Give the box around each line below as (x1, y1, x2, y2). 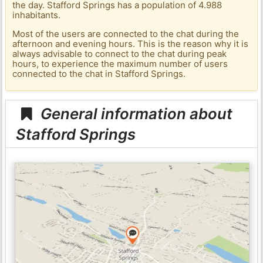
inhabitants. (12, 9, 61, 21)
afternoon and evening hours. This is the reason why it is (12, 38, 249, 50)
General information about (37, 104, 233, 123)
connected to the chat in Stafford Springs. (12, 68, 186, 80)
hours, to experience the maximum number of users (12, 58, 228, 70)
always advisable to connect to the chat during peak (12, 48, 227, 60)
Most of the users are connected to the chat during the (12, 28, 240, 40)
